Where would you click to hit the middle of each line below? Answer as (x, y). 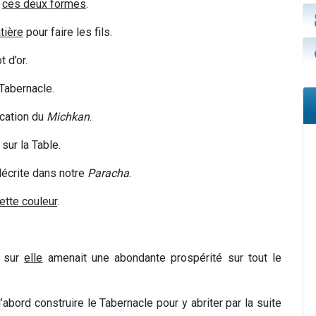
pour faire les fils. (68, 32)
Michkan (68, 117)
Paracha (108, 174)
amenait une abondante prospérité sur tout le (162, 258)
